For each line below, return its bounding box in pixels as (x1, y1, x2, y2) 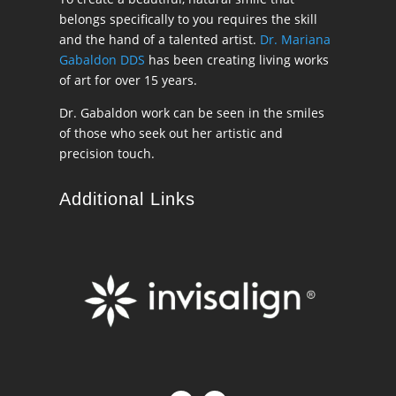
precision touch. (59, 145, 156, 163)
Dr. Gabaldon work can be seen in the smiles (59, 104, 325, 122)
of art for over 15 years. (59, 72, 198, 89)
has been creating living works (145, 51, 330, 69)
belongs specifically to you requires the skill (59, 11, 318, 28)
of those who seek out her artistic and (59, 125, 284, 142)
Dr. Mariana (260, 31, 331, 49)
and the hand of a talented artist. (59, 31, 261, 49)
